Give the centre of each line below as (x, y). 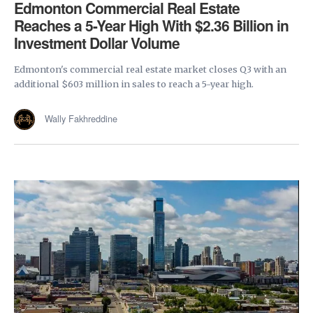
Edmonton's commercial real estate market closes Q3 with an (150, 70)
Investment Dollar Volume (97, 43)
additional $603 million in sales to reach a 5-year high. (134, 84)
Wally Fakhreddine (81, 119)
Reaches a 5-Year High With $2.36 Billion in (151, 26)
